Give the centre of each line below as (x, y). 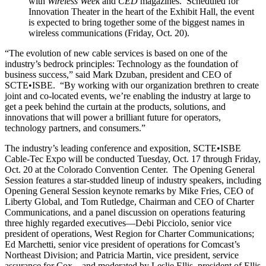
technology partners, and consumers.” (75, 128)
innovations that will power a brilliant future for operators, (113, 117)
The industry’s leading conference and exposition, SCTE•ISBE (123, 148)
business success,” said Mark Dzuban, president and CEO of (118, 74)
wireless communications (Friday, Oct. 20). (109, 33)
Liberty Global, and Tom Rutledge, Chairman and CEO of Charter (129, 201)
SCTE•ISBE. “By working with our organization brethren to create (132, 85)
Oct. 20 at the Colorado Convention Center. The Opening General (130, 169)
